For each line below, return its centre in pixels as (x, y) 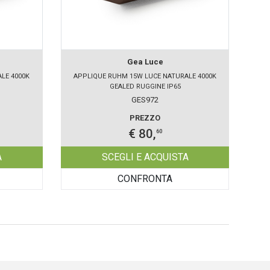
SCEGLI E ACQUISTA (145, 157)
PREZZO (145, 118)
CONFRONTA (145, 179)
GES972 (145, 100)
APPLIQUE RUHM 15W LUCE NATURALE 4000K (145, 77)
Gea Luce (145, 62)
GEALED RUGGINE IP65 (145, 87)
